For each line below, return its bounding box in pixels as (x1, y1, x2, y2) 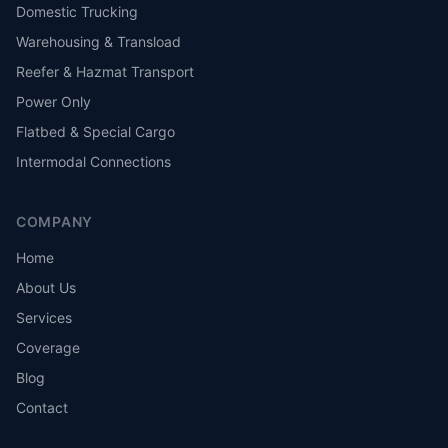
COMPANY (16, 213, 93, 230)
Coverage (16, 339, 80, 356)
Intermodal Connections (16, 153, 171, 170)
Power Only (16, 93, 91, 110)
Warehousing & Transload (16, 33, 181, 50)
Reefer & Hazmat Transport (16, 63, 194, 80)
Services (16, 309, 72, 326)
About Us (16, 279, 76, 296)
